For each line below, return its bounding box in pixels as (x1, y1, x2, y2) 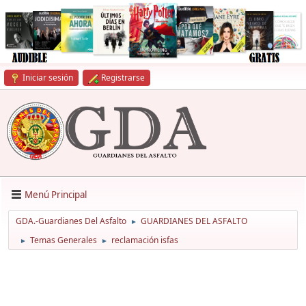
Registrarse (101, 72, 145, 83)
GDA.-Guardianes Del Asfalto (16, 215, 126, 227)
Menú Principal (25, 188, 87, 201)
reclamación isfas (111, 234, 178, 247)
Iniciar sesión (23, 72, 73, 83)
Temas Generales (30, 234, 97, 247)
